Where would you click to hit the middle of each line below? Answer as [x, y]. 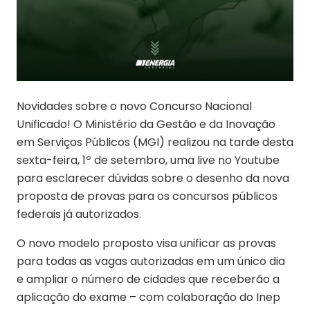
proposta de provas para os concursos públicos [147, 197]
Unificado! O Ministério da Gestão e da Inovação [146, 125]
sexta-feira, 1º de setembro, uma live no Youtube [148, 161]
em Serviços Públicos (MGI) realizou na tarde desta [155, 143]
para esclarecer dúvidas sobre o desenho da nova [153, 179]
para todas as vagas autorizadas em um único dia [151, 262]
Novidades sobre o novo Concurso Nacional [134, 107]
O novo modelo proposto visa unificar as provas [146, 244]
